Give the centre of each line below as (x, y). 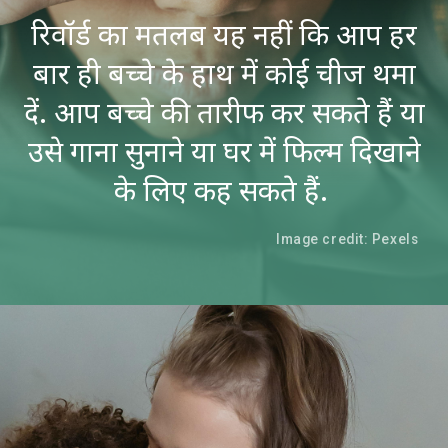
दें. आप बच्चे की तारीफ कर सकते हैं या (224, 112)
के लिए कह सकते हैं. (224, 190)
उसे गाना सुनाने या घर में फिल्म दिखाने (224, 151)
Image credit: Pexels (347, 238)
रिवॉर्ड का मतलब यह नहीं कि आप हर (224, 34)
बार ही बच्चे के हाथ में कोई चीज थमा (224, 73)
